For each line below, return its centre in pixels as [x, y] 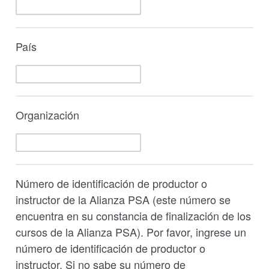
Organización [48, 115]
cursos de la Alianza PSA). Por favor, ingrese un [131, 232]
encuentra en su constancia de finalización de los [134, 216]
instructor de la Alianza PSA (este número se [123, 199]
